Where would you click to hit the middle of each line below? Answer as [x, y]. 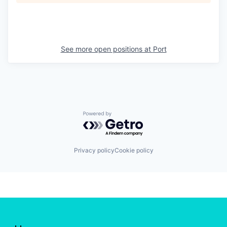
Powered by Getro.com [127, 116]
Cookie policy [134, 150]
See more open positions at [107, 49]
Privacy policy [94, 150]
